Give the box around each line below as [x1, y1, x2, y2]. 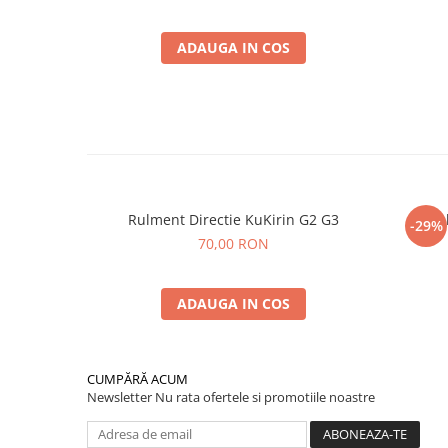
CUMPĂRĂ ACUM [87, 370, 188, 389]
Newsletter [87, 388, 155, 407]
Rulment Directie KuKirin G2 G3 [128, 210, 339, 230]
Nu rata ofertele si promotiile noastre [155, 388, 375, 407]
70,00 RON [198, 234, 269, 254]
